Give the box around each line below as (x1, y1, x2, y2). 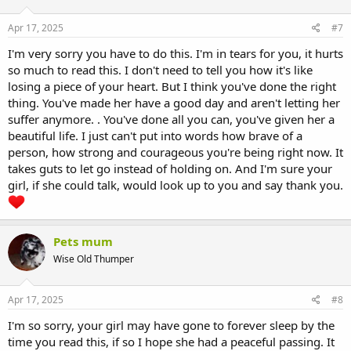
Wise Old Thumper (53, 252, 134, 266)
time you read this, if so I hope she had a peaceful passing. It (8, 333, 335, 349)
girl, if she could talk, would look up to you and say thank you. (8, 177, 343, 194)
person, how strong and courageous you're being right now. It (8, 144, 343, 161)
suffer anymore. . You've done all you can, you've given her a (8, 111, 335, 128)
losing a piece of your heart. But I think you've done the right (8, 78, 336, 95)
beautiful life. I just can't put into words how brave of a (8, 128, 302, 144)
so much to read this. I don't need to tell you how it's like (8, 62, 313, 78)
